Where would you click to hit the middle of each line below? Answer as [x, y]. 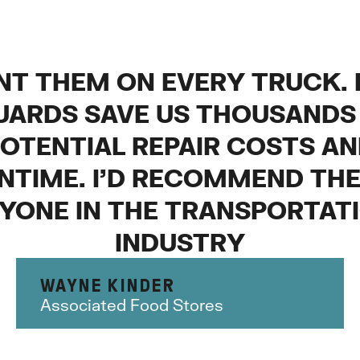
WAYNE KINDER [108, 286]
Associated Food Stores [132, 305]
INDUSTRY [180, 242]
